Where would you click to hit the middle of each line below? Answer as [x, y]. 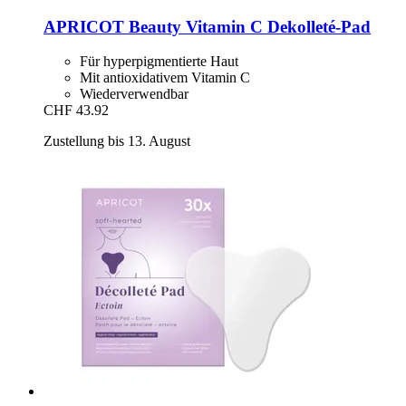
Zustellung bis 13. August [117, 141]
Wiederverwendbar [134, 94]
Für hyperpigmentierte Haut [159, 62]
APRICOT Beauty [112, 26]
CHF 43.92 [76, 111]
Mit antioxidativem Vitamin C [165, 78]
